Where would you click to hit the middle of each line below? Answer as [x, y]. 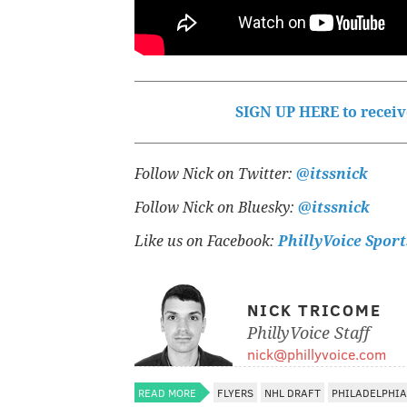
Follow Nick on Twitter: [213, 174]
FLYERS [235, 392]
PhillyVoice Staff [308, 333]
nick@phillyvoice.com [317, 353]
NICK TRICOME [314, 309]
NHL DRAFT [293, 392]
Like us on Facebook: [206, 241]
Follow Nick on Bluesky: [216, 207]
